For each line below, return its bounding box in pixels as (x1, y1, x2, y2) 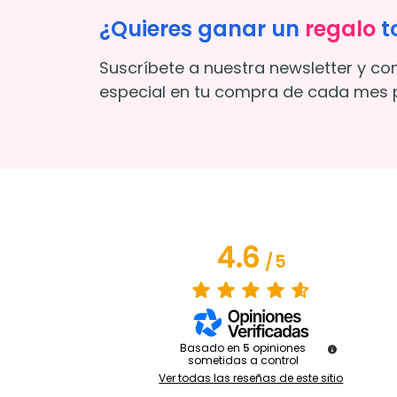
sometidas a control (187, 352, 299, 368)
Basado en (180, 339, 244, 355)
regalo (305, 14, 376, 43)
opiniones (253, 339, 307, 355)
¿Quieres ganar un (99, 14, 305, 43)
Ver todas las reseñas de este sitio (159, 370, 344, 385)
